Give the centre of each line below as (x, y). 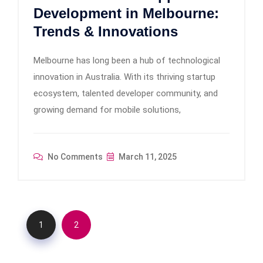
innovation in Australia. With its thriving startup (124, 77)
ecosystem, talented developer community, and (126, 94)
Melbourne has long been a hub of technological (127, 61)
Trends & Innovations (106, 32)
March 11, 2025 (147, 157)
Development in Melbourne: (126, 14)
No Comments (74, 157)
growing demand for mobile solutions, (107, 110)
